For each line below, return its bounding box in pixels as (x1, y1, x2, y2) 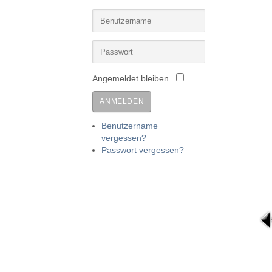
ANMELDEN (100, 97, 144, 106)
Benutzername (101, 121, 158, 131)
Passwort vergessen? (101, 146, 185, 155)
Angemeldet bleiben (92, 74, 169, 84)
